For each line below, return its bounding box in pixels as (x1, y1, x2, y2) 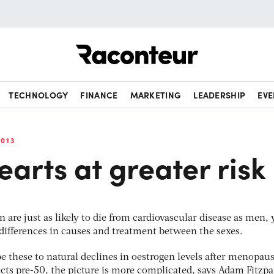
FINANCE (80, 89, 118, 101)
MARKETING (130, 89, 182, 101)
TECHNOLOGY (9, 89, 68, 101)
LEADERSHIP (193, 89, 246, 101)
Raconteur (198, 38, 244, 51)
